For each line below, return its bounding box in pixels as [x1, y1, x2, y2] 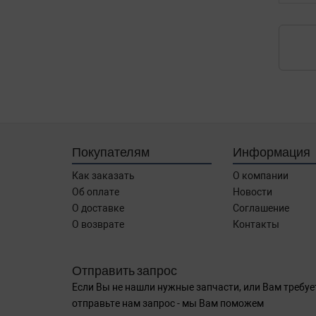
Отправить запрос [72, 262, 177, 278]
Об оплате [72, 186, 119, 197]
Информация [232, 144, 310, 159]
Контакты [232, 219, 279, 230]
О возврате [72, 219, 124, 230]
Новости [232, 186, 272, 197]
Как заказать [72, 170, 135, 181]
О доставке [72, 202, 124, 214]
